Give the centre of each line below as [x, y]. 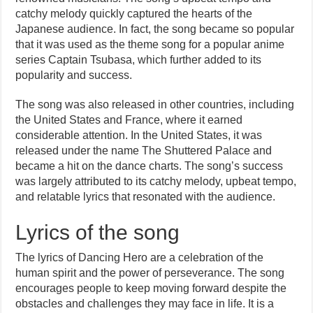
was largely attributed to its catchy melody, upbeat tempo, [156, 181]
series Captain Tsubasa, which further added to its [139, 60]
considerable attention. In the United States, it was [139, 135]
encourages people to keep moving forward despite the [151, 288]
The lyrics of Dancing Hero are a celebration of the [140, 257]
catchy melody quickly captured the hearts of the [134, 14]
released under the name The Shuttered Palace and [144, 151]
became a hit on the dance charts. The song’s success [150, 166]
